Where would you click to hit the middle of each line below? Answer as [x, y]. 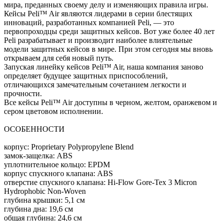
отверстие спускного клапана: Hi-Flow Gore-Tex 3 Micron [100, 183]
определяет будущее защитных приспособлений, [86, 76]
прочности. [23, 94]
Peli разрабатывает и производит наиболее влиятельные [98, 40]
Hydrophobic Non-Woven [45, 191]
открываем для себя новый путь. [59, 58]
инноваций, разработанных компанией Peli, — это [89, 23]
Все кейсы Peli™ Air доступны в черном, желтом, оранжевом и [110, 103]
